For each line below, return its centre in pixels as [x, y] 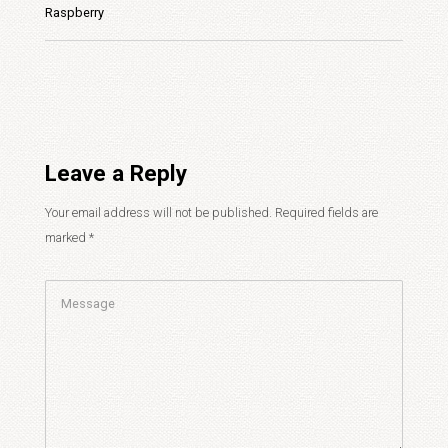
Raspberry [74, 12]
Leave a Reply [116, 173]
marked [67, 237]
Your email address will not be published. [158, 212]
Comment [73, 291]
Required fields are [325, 212]
